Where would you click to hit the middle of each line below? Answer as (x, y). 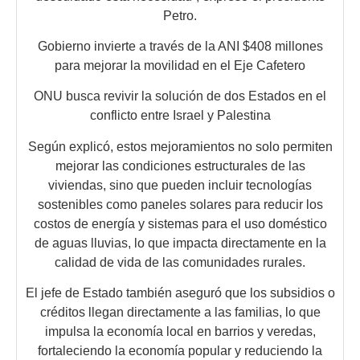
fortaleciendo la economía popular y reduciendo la (180, 351)
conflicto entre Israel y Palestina (180, 116)
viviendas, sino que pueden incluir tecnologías (180, 185)
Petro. (180, 15)
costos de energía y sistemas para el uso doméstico (180, 223)
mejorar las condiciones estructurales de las (180, 166)
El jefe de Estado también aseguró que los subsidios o (180, 293)
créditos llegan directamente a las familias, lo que (180, 313)
